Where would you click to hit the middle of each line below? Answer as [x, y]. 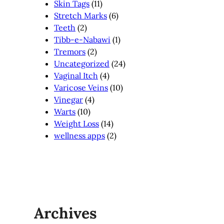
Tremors [70, 52]
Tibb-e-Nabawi [82, 40]
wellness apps [79, 136]
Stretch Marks [80, 16]
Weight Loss [76, 124]
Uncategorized [82, 64]
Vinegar [68, 100]
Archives [65, 213]
